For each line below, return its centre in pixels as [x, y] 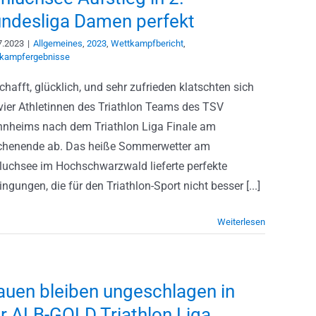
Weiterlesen [241, 222]
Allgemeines [58, 43]
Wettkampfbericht [147, 43]
